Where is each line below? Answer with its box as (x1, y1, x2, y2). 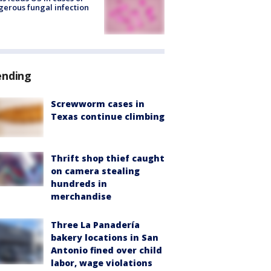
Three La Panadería (51, 219, 140, 231)
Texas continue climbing (51, 110, 165, 122)
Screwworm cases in (51, 97, 145, 109)
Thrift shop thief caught (51, 152, 165, 165)
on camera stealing (51, 165, 140, 177)
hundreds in (51, 178, 107, 190)
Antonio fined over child (51, 244, 162, 256)
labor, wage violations (51, 257, 152, 269)
